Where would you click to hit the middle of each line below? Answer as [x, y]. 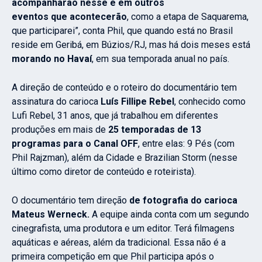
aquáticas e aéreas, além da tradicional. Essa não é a [119, 243]
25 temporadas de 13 [155, 130]
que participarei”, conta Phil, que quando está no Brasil [122, 31]
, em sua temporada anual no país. [161, 59]
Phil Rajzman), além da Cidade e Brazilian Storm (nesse [125, 158]
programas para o [53, 144]
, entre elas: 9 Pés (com [186, 144]
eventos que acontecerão [69, 17]
